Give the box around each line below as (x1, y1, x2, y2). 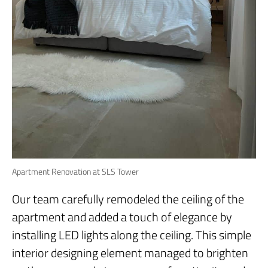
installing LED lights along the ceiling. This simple (12, 225, 251, 244)
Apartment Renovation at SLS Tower (12, 165, 139, 178)
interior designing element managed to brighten (12, 243, 248, 262)
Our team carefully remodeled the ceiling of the (12, 189, 244, 208)
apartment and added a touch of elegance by (12, 207, 232, 226)
